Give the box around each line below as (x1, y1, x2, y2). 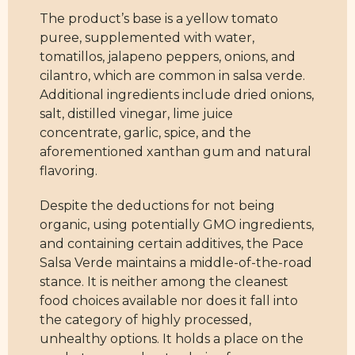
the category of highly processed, (40, 312, 251, 328)
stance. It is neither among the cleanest (40, 274, 288, 290)
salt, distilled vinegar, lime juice (40, 106, 233, 122)
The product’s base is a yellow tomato (40, 11, 278, 27)
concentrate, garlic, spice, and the (40, 125, 251, 141)
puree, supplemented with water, (40, 30, 254, 46)
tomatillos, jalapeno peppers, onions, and (40, 49, 296, 65)
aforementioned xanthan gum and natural (40, 144, 311, 160)
